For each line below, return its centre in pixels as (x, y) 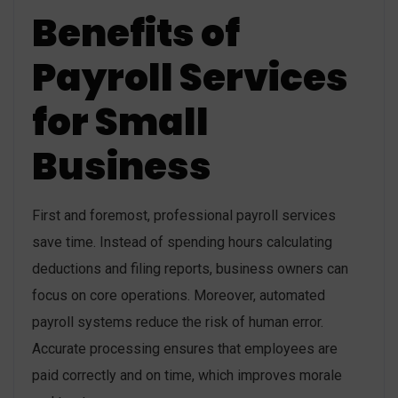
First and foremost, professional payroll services (184, 216)
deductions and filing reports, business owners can (190, 269)
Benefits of (136, 34)
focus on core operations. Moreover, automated (179, 296)
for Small (120, 123)
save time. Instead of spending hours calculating (182, 243)
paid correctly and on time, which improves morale (187, 376)
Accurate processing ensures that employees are (185, 349)
